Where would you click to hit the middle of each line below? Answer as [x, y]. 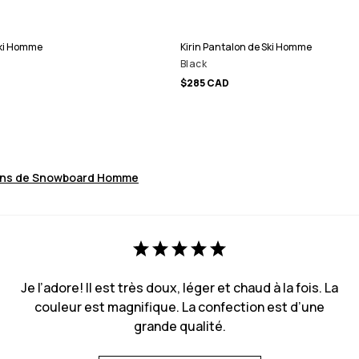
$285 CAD [205, 83]
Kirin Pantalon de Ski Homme [246, 46]
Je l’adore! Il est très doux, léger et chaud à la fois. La [179, 287]
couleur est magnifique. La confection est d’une [179, 307]
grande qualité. [179, 326]
